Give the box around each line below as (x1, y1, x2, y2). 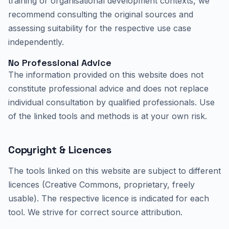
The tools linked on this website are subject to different (8, 166, 221, 176)
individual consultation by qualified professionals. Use (8, 97, 215, 107)
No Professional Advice (8, 57, 111, 68)
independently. (8, 37, 64, 47)
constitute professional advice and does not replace (8, 83, 209, 94)
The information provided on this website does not (8, 70, 203, 80)
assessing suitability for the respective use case (8, 23, 191, 33)
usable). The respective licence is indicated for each (8, 193, 209, 203)
